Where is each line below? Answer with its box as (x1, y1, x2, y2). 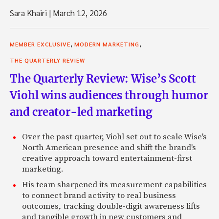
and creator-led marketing (10, 105, 153, 119)
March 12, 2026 (51, 7, 107, 19)
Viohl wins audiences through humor (10, 88, 208, 103)
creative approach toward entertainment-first (22, 153, 192, 164)
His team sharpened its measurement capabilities (22, 179, 207, 191)
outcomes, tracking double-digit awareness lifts (22, 201, 200, 212)
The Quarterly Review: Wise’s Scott (10, 72, 196, 86)
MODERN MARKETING (74, 40, 139, 48)
